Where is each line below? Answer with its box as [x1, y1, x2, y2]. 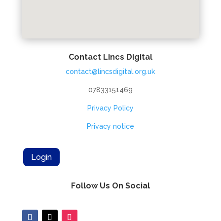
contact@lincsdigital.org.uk [66, 68, 155, 75]
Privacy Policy [87, 104, 134, 112]
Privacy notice [86, 122, 134, 130]
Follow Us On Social [71, 181, 150, 190]
